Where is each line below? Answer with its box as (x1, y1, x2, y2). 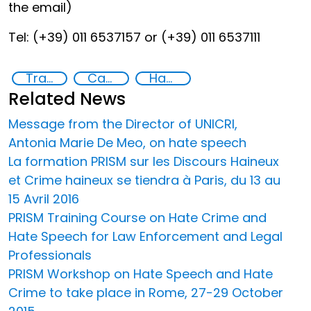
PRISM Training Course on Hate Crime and (8, 208, 267, 226)
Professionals (8, 246, 92, 264)
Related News (8, 86, 126, 111)
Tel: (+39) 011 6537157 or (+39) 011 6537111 (8, 28, 260, 46)
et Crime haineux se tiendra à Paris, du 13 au (8, 171, 280, 189)
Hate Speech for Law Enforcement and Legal (8, 227, 283, 245)
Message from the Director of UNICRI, (8, 115, 237, 133)
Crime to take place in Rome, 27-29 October (8, 283, 283, 301)
